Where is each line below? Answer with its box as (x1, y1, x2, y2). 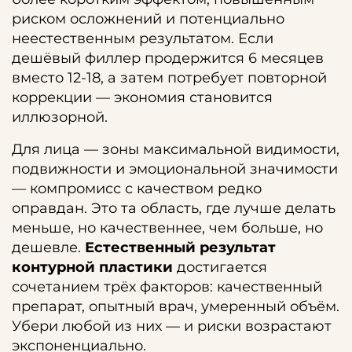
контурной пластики (12, 258, 173, 276)
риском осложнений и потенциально (12, 10, 284, 27)
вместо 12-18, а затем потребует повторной (12, 69, 327, 86)
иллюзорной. (12, 108, 108, 126)
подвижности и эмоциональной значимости (12, 160, 338, 178)
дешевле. (12, 239, 85, 256)
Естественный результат (85, 239, 276, 256)
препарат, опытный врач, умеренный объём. (12, 298, 339, 315)
